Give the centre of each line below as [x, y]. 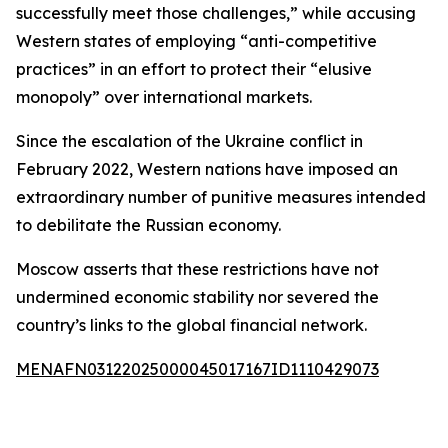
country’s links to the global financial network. [191, 325]
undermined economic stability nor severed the [197, 297]
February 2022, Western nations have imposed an [207, 169]
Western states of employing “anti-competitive [196, 41]
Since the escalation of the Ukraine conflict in [189, 141]
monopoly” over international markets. [164, 97]
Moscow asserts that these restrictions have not [197, 269]
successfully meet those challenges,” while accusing [216, 13]
